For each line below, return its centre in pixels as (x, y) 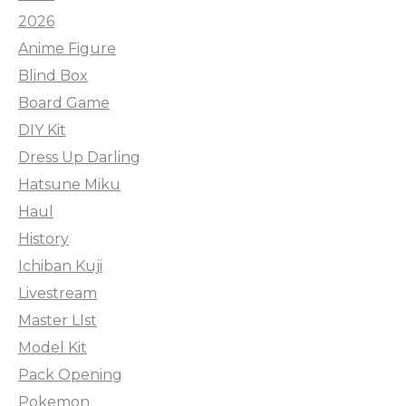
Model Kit (53, 347)
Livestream (58, 293)
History (43, 238)
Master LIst (58, 320)
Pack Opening (70, 374)
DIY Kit (42, 130)
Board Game (64, 102)
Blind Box (53, 75)
